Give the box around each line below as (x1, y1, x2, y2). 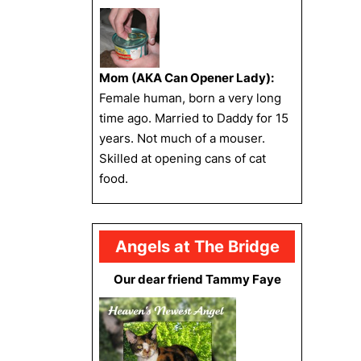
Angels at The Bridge (114, 237, 280, 256)
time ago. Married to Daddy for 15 (99, 110, 288, 126)
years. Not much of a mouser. (99, 131, 265, 146)
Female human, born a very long (99, 90, 281, 106)
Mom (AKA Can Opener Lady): (99, 70, 274, 85)
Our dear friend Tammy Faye (113, 272, 281, 287)
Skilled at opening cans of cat (99, 151, 266, 166)
